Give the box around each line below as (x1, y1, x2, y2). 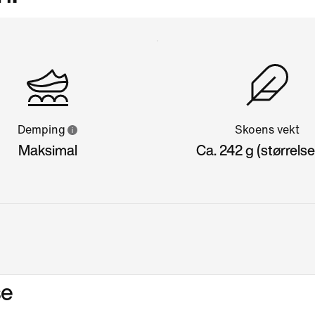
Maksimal (18, 139, 77, 160)
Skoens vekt (235, 123, 300, 136)
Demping (17, 123, 65, 136)
